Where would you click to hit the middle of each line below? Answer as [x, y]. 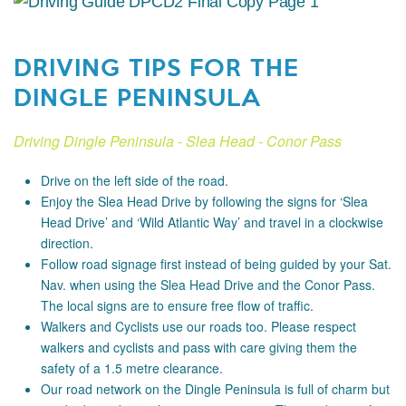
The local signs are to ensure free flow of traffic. [179, 306]
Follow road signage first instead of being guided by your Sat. [216, 264]
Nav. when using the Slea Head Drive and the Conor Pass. [208, 285]
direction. [67, 243]
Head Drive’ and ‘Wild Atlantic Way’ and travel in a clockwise [212, 222]
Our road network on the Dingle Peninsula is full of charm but [215, 389]
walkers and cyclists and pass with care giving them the [199, 348]
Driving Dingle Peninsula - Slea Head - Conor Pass [178, 141]
